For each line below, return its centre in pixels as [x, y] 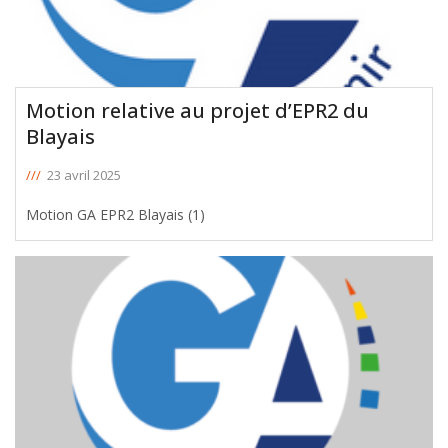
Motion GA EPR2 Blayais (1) [115, 214]
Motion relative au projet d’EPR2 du [197, 110]
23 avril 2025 [84, 174]
